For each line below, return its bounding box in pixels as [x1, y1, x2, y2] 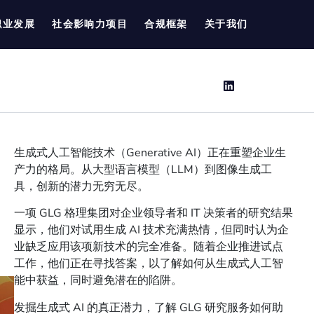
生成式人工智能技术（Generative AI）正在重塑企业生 [13, 145, 286, 161]
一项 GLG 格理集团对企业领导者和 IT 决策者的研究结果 [13, 205, 293, 221]
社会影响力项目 [52, 18, 128, 31]
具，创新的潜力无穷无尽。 [13, 179, 149, 194]
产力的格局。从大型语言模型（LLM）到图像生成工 [13, 162, 272, 177]
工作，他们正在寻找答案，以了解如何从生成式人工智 [13, 256, 283, 272]
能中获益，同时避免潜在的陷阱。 [13, 273, 182, 289]
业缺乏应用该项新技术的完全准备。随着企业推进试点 [13, 239, 283, 255]
